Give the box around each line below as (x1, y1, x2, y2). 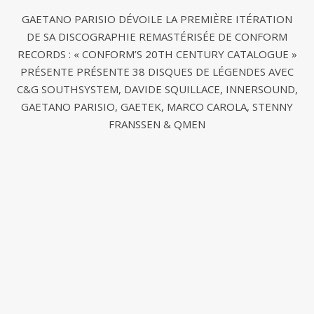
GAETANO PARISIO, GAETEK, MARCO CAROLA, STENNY (21, 100, 293, 114)
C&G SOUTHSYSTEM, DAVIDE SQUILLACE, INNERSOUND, (16, 82, 298, 97)
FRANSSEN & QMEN (109, 117, 205, 132)
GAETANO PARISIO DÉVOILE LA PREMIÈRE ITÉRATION (22, 12, 292, 27)
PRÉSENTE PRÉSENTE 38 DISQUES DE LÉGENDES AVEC (20, 64, 294, 79)
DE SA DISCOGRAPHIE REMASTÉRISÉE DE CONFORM (27, 29, 287, 44)
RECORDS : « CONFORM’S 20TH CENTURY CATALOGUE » (17, 47, 297, 62)
